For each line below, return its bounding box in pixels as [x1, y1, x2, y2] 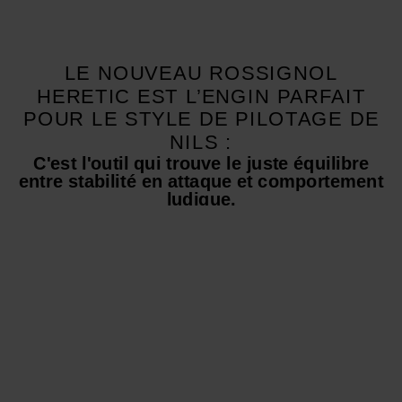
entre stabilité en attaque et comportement [18, 170, 384, 191]
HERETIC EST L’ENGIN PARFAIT [36, 83, 366, 107]
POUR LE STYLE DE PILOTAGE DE [22, 107, 380, 130]
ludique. [166, 188, 236, 209]
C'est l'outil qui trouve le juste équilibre [32, 152, 370, 173]
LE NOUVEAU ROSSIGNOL [64, 60, 338, 83]
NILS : [170, 130, 232, 153]
